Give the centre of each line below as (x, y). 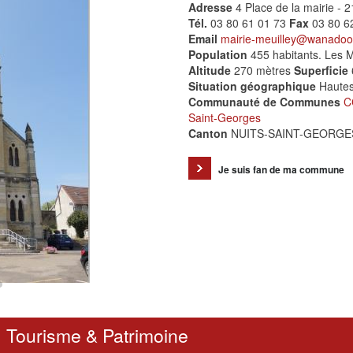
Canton (210, 133)
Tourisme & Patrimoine (97, 335)
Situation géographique (252, 86)
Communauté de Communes (266, 102)
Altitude (210, 70)
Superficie (321, 70)
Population (218, 54)
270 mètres (262, 70)
